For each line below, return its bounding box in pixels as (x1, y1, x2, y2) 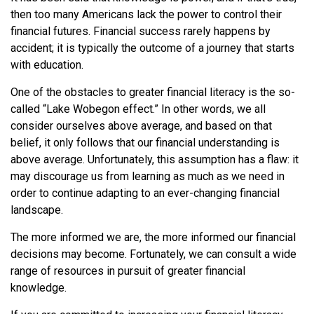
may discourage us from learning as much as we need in (11, 169, 285, 183)
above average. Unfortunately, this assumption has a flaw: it (11, 152, 299, 166)
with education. (11, 57, 83, 71)
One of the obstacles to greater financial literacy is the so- (11, 85, 295, 99)
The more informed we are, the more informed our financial (11, 230, 296, 244)
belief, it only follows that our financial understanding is (11, 135, 280, 149)
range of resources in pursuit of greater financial (11, 264, 245, 278)
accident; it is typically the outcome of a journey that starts (11, 41, 294, 55)
